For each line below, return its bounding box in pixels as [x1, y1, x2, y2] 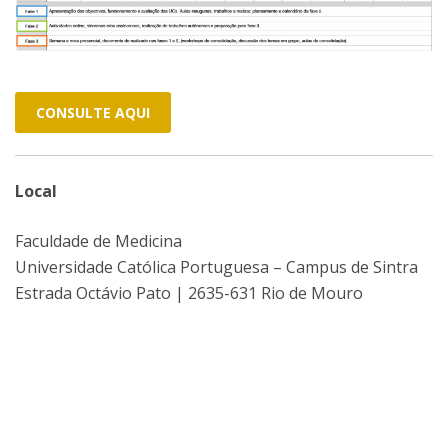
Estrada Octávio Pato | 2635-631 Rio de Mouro [15, 281, 363, 304]
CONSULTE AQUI [36, 102, 150, 122]
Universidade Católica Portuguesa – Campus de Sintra [15, 255, 418, 278]
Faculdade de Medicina [15, 229, 182, 252]
